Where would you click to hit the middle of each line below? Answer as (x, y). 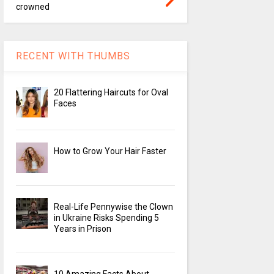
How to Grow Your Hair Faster (110, 151)
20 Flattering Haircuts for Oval (111, 93)
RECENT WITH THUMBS (73, 56)
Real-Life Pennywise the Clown (114, 207)
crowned (32, 7)
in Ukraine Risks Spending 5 (107, 218)
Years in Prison (83, 229)
